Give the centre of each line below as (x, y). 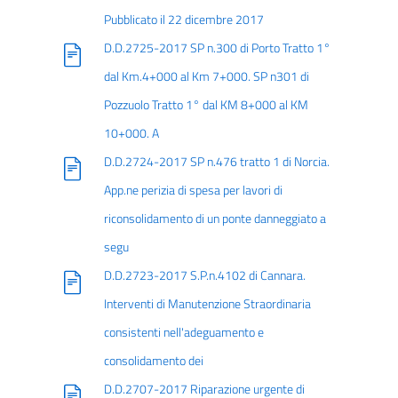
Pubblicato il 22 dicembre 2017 (183, 20)
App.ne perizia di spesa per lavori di (193, 190)
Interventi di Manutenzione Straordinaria (207, 304)
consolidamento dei (153, 361)
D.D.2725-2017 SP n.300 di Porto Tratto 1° (217, 48)
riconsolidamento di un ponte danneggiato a (215, 219)
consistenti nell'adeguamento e (183, 332)
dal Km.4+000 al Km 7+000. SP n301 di (206, 76)
